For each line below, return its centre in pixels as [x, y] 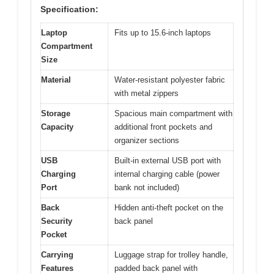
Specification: [69, 9]
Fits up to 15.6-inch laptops [163, 32]
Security [57, 221]
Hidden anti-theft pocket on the [169, 207]
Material [56, 80]
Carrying [57, 254]
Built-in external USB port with [168, 160]
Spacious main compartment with [173, 113]
